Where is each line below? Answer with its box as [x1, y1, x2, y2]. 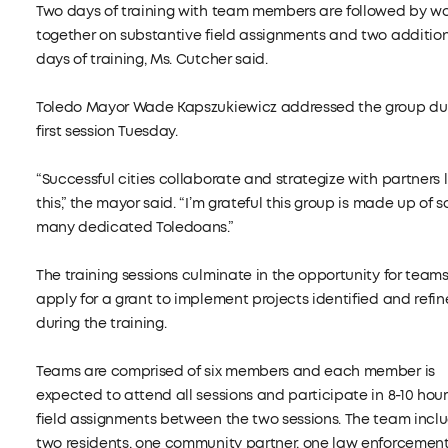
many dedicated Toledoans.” [35, 218, 233, 237]
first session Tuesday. [35, 122, 178, 141]
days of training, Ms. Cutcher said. [35, 50, 268, 69]
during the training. [35, 314, 167, 333]
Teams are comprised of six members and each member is [35, 362, 435, 381]
